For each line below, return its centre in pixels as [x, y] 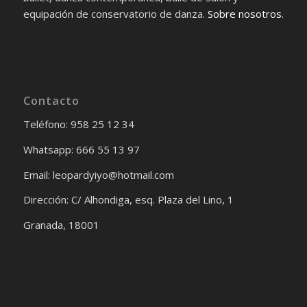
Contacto [51, 101]
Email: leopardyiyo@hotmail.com [98, 174]
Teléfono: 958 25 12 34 [78, 124]
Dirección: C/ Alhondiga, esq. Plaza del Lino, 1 [128, 200]
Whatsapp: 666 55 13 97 [81, 149]
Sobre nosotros [244, 13]
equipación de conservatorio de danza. [115, 13]
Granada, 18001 [61, 225]
